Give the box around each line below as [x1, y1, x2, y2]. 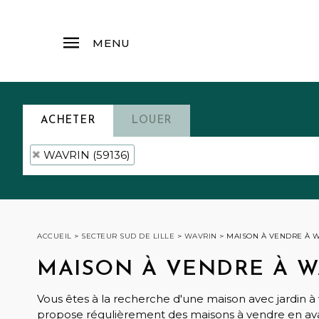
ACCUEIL [37, 231, 72, 241]
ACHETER [41, 115, 96, 126]
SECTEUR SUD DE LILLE [81, 231, 174, 241]
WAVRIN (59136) [43, 148, 130, 162]
